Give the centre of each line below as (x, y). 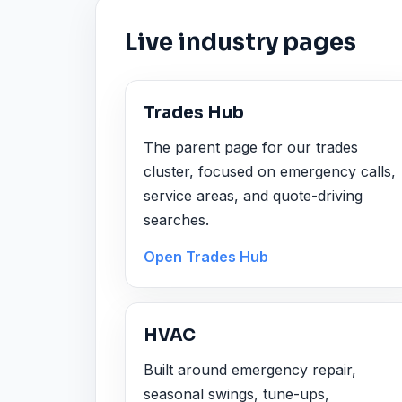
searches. (176, 219)
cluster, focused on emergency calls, (270, 171)
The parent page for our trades (251, 147)
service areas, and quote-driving (253, 195)
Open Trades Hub (206, 257)
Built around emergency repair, (250, 369)
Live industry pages (240, 43)
